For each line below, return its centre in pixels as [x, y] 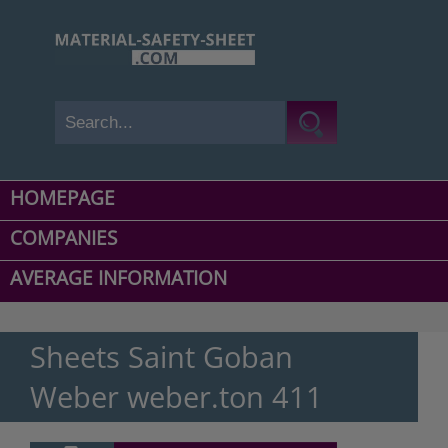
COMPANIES [63, 238]
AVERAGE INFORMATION [118, 278]
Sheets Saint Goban [161, 357]
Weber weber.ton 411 [176, 397]
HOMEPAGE [62, 198]
